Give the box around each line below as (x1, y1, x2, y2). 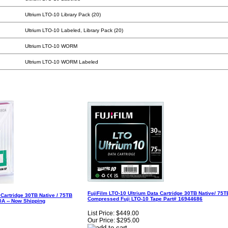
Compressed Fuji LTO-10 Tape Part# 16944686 (88, 195, 203, 202)
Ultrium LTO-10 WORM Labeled (25, 59, 98, 65)
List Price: (88, 210, 115, 217)
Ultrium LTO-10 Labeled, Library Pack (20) (25, 27, 123, 33)
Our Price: (88, 217, 115, 224)
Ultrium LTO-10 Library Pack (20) (25, 12, 101, 17)
